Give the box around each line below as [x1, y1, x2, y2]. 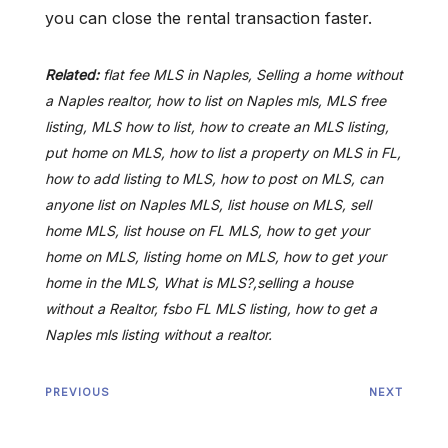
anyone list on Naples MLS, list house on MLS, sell [45, 196, 371, 214]
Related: [45, 66, 99, 84]
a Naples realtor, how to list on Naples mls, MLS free [45, 92, 386, 110]
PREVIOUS [45, 385, 110, 400]
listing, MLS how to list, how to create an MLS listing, [45, 118, 389, 136]
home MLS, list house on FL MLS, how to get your [45, 222, 369, 240]
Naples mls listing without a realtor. [45, 326, 272, 344]
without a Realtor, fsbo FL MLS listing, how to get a [45, 300, 377, 318]
